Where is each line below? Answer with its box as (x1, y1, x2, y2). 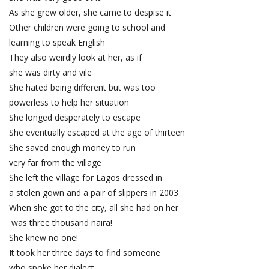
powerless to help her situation (9, 97, 129, 109)
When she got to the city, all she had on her (9, 202, 178, 214)
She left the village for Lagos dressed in (9, 172, 165, 184)
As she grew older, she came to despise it (9, 7, 171, 19)
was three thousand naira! (9, 217, 112, 229)
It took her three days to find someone (9, 247, 163, 259)
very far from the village (9, 157, 101, 169)
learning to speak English (9, 37, 105, 49)
